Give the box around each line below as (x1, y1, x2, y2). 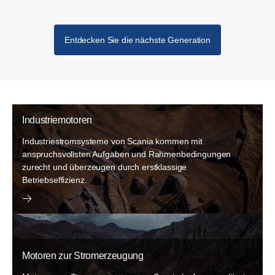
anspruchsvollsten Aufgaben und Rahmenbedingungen (22, 149, 231, 159)
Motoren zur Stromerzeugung (22, 250, 144, 261)
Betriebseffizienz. (22, 175, 87, 185)
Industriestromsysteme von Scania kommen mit (22, 136, 203, 146)
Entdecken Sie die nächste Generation (64, 34, 211, 45)
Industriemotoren (22, 115, 92, 125)
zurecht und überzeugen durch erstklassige (22, 162, 187, 172)
